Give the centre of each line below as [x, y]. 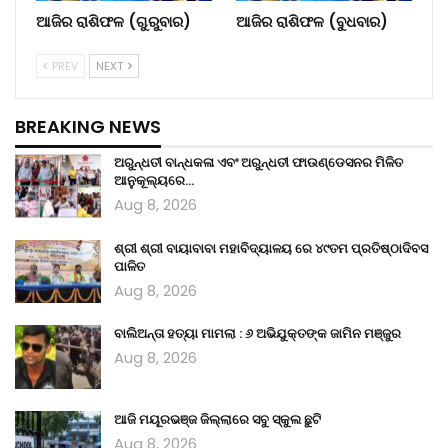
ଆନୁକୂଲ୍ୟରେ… [154, 181]
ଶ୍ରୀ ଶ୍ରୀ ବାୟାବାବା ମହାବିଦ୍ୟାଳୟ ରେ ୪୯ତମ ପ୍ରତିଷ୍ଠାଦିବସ [271, 248]
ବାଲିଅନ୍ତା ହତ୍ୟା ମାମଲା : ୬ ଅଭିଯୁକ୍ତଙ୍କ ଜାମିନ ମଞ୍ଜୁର [257, 334]
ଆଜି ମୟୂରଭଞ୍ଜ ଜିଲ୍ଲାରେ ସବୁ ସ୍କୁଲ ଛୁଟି [217, 419]
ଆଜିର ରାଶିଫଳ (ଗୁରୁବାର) [113, 21]
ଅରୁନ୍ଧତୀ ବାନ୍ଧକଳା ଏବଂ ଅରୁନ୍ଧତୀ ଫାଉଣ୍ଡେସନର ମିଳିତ [258, 163]
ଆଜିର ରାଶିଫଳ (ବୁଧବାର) [312, 21]
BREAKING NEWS [88, 126]
